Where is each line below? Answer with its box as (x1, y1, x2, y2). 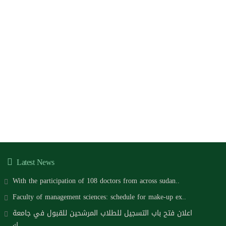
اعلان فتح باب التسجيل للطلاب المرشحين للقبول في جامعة (12, 206, 192, 220)
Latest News (14, 154, 54, 171)
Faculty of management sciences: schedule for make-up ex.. (12, 190, 186, 204)
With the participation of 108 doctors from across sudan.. (12, 174, 180, 188)
